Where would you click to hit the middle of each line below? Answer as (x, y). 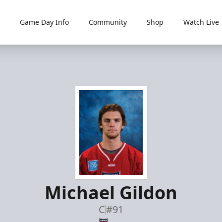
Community (108, 22)
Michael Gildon (111, 192)
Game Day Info (44, 22)
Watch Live (201, 22)
